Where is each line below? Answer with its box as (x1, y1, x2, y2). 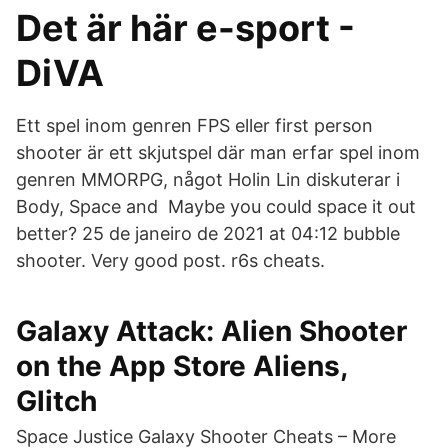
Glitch (16, 384, 97, 418)
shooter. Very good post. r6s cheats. (16, 250, 325, 271)
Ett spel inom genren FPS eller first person (16, 115, 373, 136)
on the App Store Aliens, (16, 349, 347, 383)
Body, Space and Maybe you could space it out (16, 196, 416, 217)
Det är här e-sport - (16, 6, 355, 50)
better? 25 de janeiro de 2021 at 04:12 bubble (16, 223, 400, 244)
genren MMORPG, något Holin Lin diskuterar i (16, 169, 400, 190)
